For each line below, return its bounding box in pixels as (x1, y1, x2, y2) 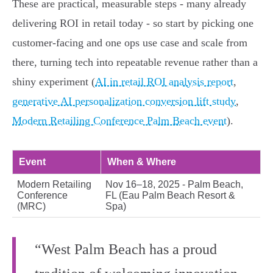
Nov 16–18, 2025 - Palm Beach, (105, 179, 243, 190)
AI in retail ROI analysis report (95, 76, 233, 88)
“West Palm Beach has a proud (35, 241, 217, 258)
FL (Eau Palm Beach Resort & (105, 190, 235, 201)
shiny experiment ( (12, 76, 95, 88)
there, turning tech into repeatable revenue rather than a (12, 56, 258, 69)
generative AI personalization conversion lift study (12, 95, 236, 108)
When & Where (107, 157, 176, 168)
